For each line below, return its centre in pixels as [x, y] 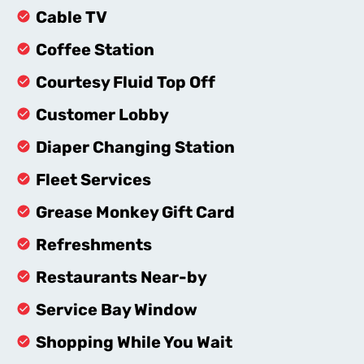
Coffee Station [95, 49]
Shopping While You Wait [134, 342]
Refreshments [94, 244]
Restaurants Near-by [121, 277]
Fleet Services [93, 179]
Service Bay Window [117, 309]
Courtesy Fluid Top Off [126, 82]
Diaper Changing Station [135, 147]
